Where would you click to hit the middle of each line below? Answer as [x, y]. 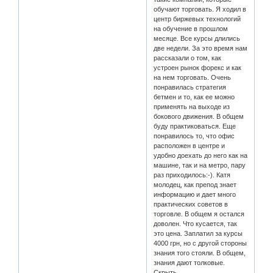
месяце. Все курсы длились [197, 38]
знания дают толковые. [190, 262]
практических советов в [191, 204]
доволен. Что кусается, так [196, 223]
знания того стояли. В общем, [200, 253]
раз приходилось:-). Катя [192, 175]
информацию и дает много [195, 194]
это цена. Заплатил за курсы [198, 233]
